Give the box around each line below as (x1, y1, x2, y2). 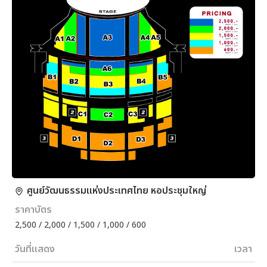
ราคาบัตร (15, 202, 52, 217)
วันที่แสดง (15, 241, 55, 256)
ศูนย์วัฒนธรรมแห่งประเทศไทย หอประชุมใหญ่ (27, 183, 206, 198)
